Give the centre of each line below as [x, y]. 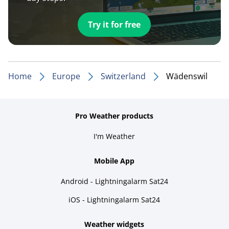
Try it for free [114, 24]
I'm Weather [114, 136]
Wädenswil [187, 76]
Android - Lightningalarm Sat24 [114, 181]
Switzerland [123, 76]
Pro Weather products [114, 116]
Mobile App [114, 161]
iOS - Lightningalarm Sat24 [114, 199]
